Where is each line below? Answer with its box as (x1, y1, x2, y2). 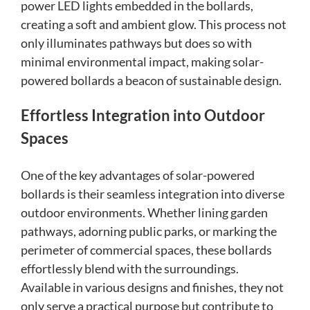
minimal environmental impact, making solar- (21, 54, 264, 70)
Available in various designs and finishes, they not (21, 280, 284, 295)
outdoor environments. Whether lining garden (21, 205, 268, 221)
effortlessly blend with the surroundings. (21, 261, 239, 277)
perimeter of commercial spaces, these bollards (21, 242, 272, 258)
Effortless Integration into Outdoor (21, 106, 265, 125)
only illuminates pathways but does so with (21, 35, 252, 51)
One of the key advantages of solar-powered (21, 167, 255, 183)
